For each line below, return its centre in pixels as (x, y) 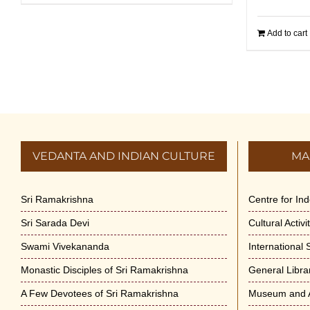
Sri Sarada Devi (55, 222)
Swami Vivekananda (65, 246)
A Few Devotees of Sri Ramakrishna (100, 293)
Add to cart (287, 33)
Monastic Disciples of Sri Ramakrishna (104, 270)
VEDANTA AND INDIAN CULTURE (124, 156)
